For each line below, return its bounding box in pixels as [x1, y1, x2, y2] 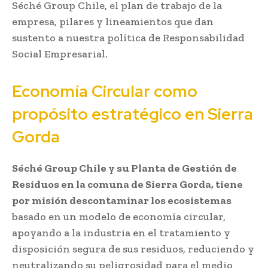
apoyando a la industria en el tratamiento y [12, 226, 230, 239]
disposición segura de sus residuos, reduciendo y [12, 242, 254, 255]
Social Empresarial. [12, 47, 108, 60]
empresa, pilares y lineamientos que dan [12, 14, 214, 28]
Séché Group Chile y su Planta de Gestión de [12, 161, 237, 175]
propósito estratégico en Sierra [12, 103, 253, 124]
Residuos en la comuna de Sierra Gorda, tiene [12, 177, 243, 191]
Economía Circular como [12, 80, 197, 102]
